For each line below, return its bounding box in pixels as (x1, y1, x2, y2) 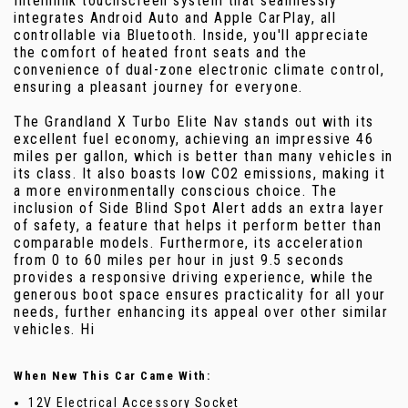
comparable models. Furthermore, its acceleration (14, 234, 363, 252)
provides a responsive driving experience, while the (14, 269, 374, 287)
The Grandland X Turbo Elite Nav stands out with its (14, 113, 374, 131)
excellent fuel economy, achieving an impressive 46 (14, 130, 373, 148)
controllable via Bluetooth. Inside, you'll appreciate (14, 26, 370, 45)
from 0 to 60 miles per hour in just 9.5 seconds (14, 251, 345, 270)
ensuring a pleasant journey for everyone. (14, 78, 303, 97)
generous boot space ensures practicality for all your (14, 286, 386, 304)
